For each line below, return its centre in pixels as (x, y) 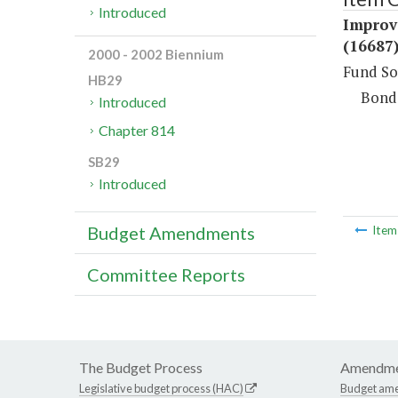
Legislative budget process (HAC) (161, 389)
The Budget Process (141, 368)
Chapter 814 (137, 131)
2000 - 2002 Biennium (156, 55)
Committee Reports (166, 275)
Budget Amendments (171, 233)
